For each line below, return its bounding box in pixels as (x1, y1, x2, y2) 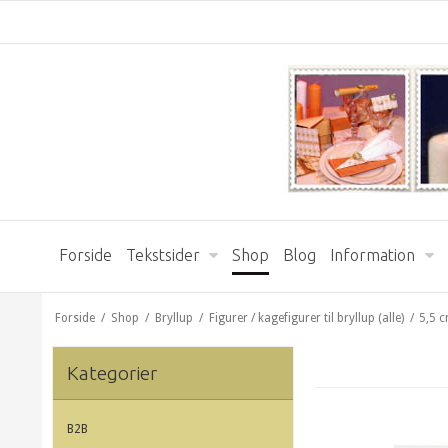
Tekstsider (126, 246, 200, 264)
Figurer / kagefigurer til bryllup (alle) (208, 310, 404, 325)
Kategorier (67, 361, 157, 384)
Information (330, 246, 416, 264)
